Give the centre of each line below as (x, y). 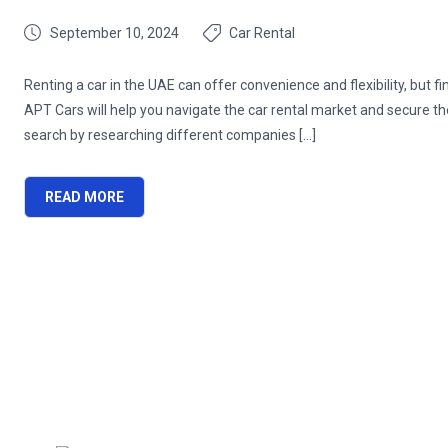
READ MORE (84, 197)
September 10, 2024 (114, 33)
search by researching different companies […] (170, 135)
